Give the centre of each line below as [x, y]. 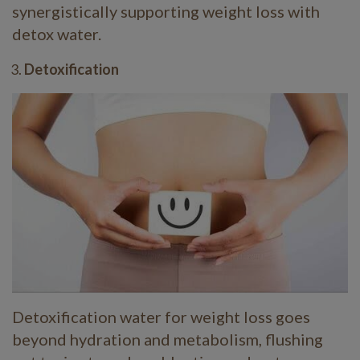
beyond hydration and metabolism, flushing [168, 340]
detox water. [57, 33]
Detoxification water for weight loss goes [161, 317]
